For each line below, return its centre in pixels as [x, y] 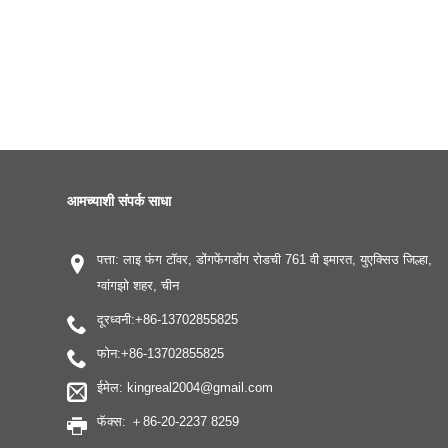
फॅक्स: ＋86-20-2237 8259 [168, 422]
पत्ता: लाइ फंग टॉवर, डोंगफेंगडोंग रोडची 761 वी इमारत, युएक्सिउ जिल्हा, [265, 260]
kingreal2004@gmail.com [200, 388]
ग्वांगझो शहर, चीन [138, 286]
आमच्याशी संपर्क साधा [119, 201]
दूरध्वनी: [116, 320]
